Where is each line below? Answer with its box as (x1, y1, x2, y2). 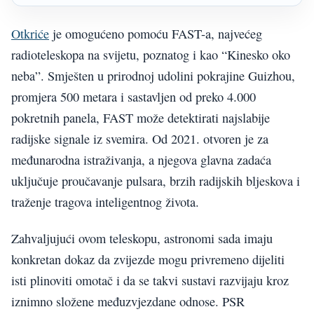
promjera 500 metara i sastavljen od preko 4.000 (11, 88, 256, 105)
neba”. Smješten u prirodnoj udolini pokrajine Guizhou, (11, 67, 295, 84)
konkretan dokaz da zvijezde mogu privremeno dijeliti (11, 250, 285, 268)
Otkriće (11, 25, 49, 42)
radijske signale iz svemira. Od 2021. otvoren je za (11, 130, 268, 147)
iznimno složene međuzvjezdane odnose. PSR (11, 292, 245, 310)
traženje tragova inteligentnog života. (11, 193, 199, 210)
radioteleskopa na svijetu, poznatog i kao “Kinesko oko (11, 46, 290, 63)
